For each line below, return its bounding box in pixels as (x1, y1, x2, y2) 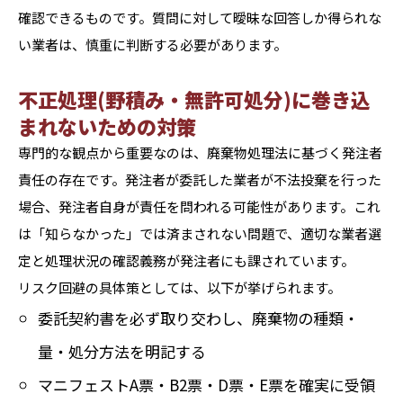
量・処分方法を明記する (38, 340, 207, 363)
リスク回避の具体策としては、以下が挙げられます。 (18, 278, 341, 297)
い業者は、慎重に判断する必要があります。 (18, 35, 287, 54)
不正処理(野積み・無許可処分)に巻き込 (18, 85, 371, 113)
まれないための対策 (18, 112, 196, 140)
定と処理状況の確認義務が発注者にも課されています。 (18, 251, 354, 270)
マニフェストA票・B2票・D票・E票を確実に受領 (38, 373, 376, 396)
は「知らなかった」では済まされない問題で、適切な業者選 (18, 224, 381, 243)
